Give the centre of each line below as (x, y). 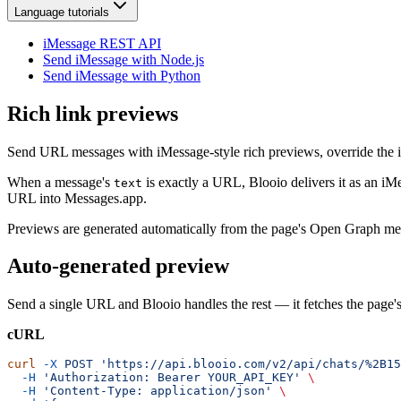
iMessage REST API (102, 43)
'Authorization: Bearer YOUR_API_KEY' (168, 378)
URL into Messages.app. (77, 198)
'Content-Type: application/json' (154, 391)
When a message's (60, 182)
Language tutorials (62, 12)
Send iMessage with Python (122, 75)
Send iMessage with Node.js (124, 59)
